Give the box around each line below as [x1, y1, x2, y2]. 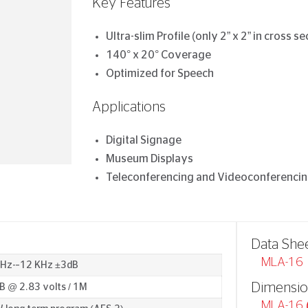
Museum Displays [106, 153, 193, 164]
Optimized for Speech [106, 68, 214, 79]
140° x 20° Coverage [106, 49, 211, 60]
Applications [92, 100, 166, 114]
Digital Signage [106, 135, 181, 146]
